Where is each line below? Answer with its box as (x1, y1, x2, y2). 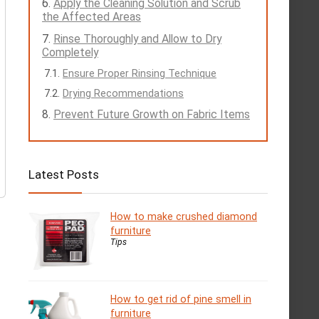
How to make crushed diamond (110, 211, 257, 222)
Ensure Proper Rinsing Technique (63, 68, 216, 79)
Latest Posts (28, 167, 99, 182)
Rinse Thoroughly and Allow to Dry (53, 32, 221, 46)
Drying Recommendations (63, 88, 184, 99)
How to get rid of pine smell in (110, 293, 251, 305)
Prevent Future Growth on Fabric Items (53, 108, 250, 121)
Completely (42, 46, 98, 59)
